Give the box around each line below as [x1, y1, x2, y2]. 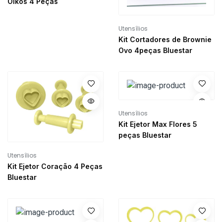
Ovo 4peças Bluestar [118, 46, 192, 55]
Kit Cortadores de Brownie [118, 35, 212, 44]
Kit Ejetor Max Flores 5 [118, 119, 197, 128]
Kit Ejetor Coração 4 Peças [7, 162, 103, 171]
